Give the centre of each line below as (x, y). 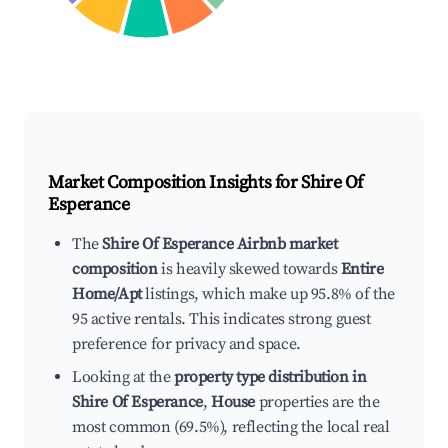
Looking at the (123, 377)
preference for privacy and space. (186, 344)
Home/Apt (107, 294)
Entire (362, 269)
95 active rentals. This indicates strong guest (221, 319)
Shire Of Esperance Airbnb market (220, 244)
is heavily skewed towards (249, 269)
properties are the (317, 402)
